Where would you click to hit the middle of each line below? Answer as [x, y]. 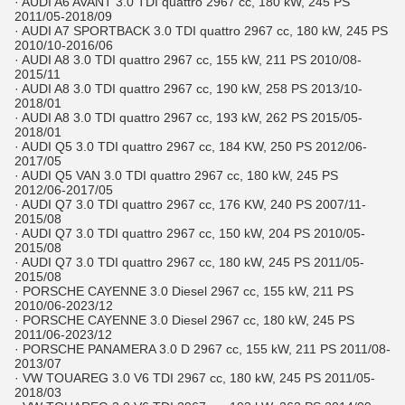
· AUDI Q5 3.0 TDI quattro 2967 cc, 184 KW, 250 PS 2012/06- [191, 146]
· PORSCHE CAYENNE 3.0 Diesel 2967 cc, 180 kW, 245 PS [184, 320]
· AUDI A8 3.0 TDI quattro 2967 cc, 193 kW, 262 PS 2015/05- [188, 118]
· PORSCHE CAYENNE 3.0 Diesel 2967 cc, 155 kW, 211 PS [184, 291]
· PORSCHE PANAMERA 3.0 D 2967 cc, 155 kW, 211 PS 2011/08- [202, 349]
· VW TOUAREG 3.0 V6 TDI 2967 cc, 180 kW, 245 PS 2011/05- [195, 378]
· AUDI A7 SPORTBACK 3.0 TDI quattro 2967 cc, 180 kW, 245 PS [201, 31]
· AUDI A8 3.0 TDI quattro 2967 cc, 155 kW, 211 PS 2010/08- [188, 60]
